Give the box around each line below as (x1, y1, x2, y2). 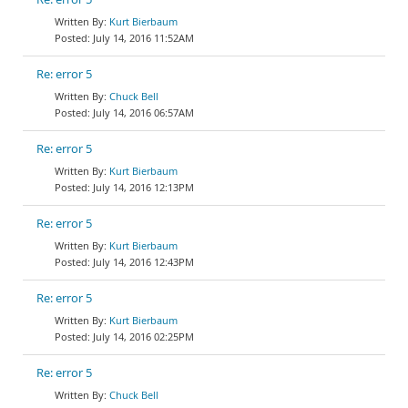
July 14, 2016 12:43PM (93, 255, 194, 269)
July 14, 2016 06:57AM (93, 106, 194, 119)
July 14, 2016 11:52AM (93, 31, 194, 45)
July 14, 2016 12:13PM (93, 180, 194, 194)
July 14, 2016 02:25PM (93, 330, 194, 343)
